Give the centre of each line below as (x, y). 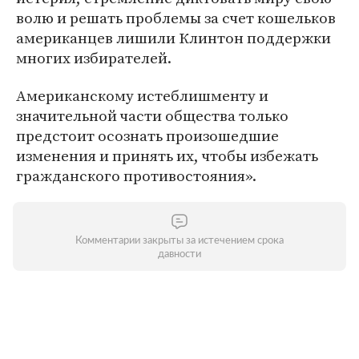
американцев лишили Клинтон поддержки (173, 38)
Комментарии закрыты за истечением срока (179, 241)
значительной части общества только (152, 115)
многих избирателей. (94, 58)
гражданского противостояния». (136, 175)
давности (179, 254)
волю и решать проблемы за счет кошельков (176, 18)
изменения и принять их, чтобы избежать (167, 155)
